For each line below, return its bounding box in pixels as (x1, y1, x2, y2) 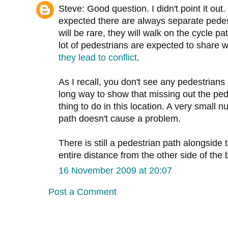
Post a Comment (48, 187, 117, 197)
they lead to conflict (59, 52, 137, 63)
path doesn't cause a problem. (59, 113, 181, 124)
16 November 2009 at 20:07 (59, 165, 172, 176)
